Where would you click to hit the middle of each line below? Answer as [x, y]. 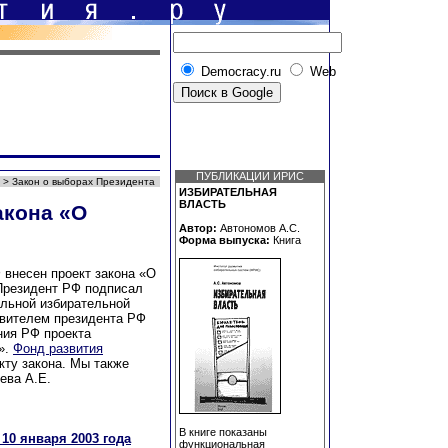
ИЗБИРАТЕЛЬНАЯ [228, 192]
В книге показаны [223, 432]
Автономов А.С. [258, 228]
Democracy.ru [241, 71]
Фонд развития [58, 348]
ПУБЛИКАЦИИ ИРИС [250, 176]
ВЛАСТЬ [202, 204]
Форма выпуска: [224, 240]
